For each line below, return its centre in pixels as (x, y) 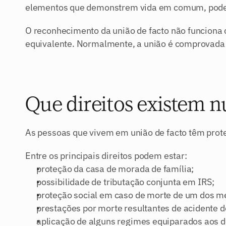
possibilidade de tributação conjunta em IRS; (126, 182)
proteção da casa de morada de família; (115, 169)
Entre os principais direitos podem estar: (106, 156)
